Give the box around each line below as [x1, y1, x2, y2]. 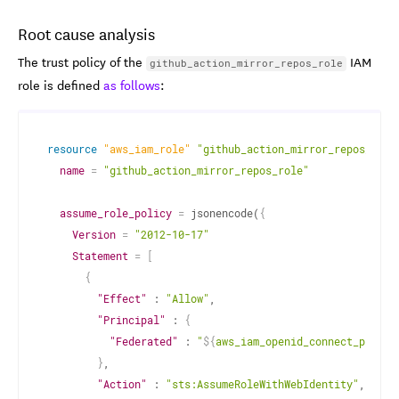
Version [72, 227, 116, 242]
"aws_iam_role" [103, 142, 191, 157]
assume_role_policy [60, 206, 172, 221]
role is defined [18, 75, 103, 95]
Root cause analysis [18, 21, 155, 45]
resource [47, 142, 103, 157]
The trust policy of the [18, 52, 146, 72]
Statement [72, 248, 128, 264]
